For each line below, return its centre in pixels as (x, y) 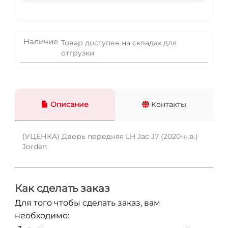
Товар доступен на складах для (119, 42)
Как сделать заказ (62, 188)
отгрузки (78, 53)
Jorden (35, 146)
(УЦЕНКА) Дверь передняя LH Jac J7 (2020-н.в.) (110, 136)
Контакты (168, 105)
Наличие (41, 41)
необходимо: (42, 215)
